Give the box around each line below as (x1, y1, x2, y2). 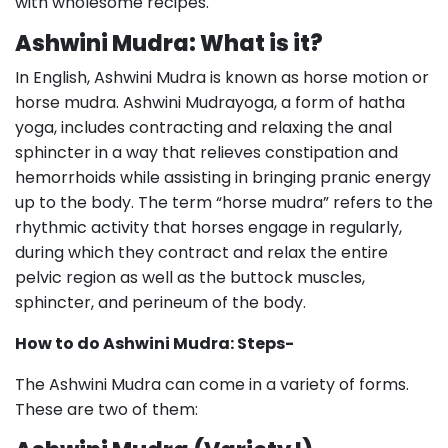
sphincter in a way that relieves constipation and (15, 141, 398, 164)
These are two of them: (15, 398, 198, 421)
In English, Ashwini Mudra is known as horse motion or (15, 66, 429, 89)
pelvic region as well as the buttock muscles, (15, 266, 365, 289)
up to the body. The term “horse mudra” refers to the (15, 191, 433, 214)
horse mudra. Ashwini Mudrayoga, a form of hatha (15, 91, 405, 114)
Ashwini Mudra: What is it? (15, 28, 323, 59)
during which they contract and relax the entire (15, 241, 388, 264)
